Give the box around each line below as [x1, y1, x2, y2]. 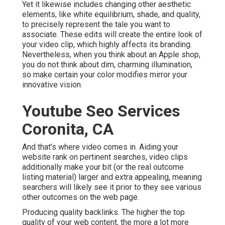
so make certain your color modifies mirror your [22, 70, 187, 80]
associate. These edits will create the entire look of [22, 30, 202, 40]
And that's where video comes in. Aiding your [22, 142, 178, 152]
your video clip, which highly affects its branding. [22, 40, 192, 50]
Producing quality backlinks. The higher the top [22, 207, 185, 217]
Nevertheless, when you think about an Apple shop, [22, 50, 200, 60]
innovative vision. [22, 80, 82, 90]
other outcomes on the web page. [22, 192, 139, 202]
